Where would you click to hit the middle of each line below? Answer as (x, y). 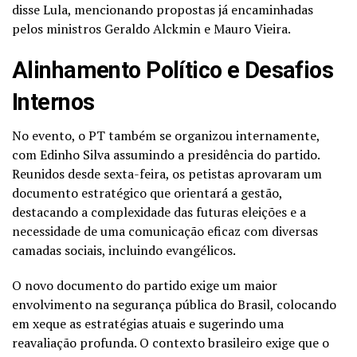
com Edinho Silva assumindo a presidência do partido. (166, 154)
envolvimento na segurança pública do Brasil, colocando (174, 304)
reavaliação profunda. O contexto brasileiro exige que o (171, 342)
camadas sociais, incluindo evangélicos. (124, 250)
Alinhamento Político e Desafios (173, 70)
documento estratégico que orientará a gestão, (147, 192)
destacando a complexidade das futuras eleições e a (159, 212)
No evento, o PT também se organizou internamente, (166, 135)
